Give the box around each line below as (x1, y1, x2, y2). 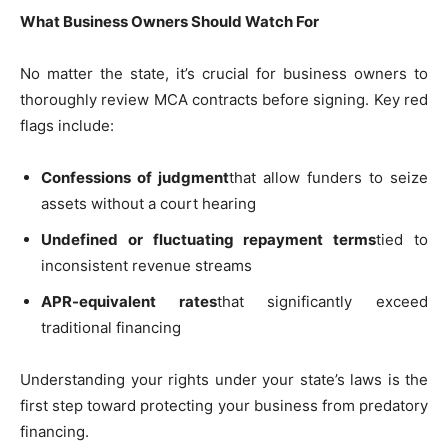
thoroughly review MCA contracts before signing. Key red (20, 90, 428, 110)
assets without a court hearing (41, 194, 256, 214)
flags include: (20, 116, 114, 136)
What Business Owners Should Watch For (20, 12, 319, 32)
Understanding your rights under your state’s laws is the (20, 370, 428, 390)
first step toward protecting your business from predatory (20, 396, 428, 416)
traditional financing (41, 318, 181, 338)
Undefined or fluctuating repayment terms (41, 230, 377, 250)
